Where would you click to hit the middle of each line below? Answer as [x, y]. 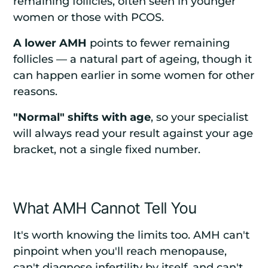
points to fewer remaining [159, 43]
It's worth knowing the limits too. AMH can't [132, 235]
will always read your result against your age [133, 133]
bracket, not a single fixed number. [107, 150]
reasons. [36, 92]
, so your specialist [200, 117]
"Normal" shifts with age [82, 117]
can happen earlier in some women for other [134, 75]
